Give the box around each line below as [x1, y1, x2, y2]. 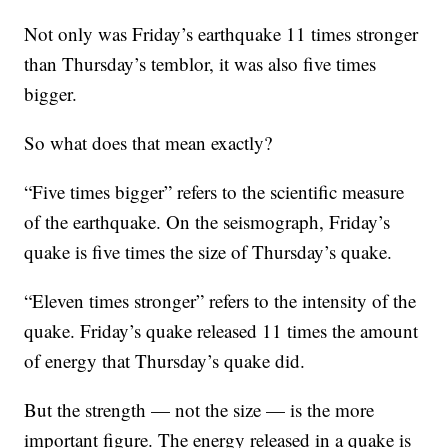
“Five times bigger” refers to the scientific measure [24, 179, 405, 205]
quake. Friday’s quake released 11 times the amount [24, 318, 419, 344]
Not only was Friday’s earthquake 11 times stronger [24, 21, 419, 47]
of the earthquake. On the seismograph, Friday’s [24, 209, 391, 235]
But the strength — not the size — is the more [24, 397, 375, 423]
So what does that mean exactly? [24, 130, 273, 156]
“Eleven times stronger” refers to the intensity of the [24, 288, 417, 314]
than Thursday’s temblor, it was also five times [24, 51, 377, 77]
